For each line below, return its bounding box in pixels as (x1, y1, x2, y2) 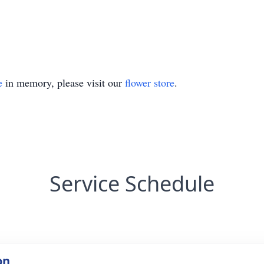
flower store (125, 75, 174, 90)
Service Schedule (49, 169, 214, 198)
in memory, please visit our (2, 75, 125, 90)
